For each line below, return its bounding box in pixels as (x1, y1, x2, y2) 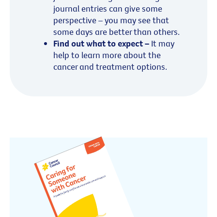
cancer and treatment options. (53, 61, 169, 73)
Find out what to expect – (53, 38, 149, 49)
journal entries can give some (53, 3, 162, 15)
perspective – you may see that (53, 15, 169, 26)
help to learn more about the (53, 49, 161, 61)
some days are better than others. (53, 26, 180, 38)
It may (149, 38, 174, 49)
